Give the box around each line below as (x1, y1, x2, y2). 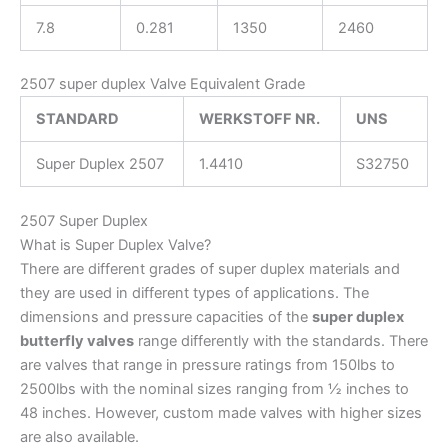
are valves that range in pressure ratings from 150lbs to (20, 356, 395, 375)
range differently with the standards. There (134, 332, 428, 351)
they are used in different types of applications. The (20, 284, 369, 303)
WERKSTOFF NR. (198, 110, 320, 129)
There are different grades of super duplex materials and (20, 260, 400, 279)
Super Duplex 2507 (35, 155, 164, 174)
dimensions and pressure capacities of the (20, 308, 312, 327)
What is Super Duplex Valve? (20, 236, 211, 255)
